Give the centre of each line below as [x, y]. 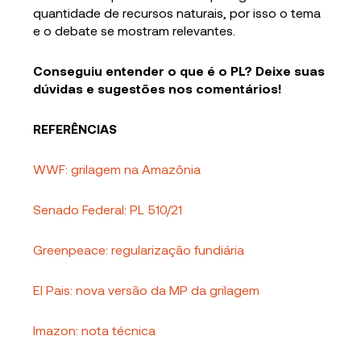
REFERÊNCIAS [75, 129]
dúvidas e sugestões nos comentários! [158, 88]
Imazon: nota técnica [95, 330]
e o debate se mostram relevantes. [135, 30]
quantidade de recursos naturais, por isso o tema [177, 12]
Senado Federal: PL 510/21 [108, 209]
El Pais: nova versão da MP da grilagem [147, 290]
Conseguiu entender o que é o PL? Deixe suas [179, 71]
